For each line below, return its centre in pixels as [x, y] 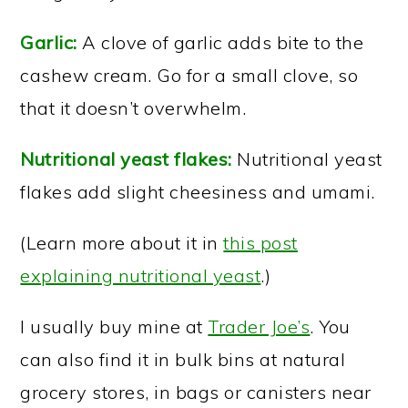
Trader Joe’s [259, 326]
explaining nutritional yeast [141, 275]
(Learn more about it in [122, 243]
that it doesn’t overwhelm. [133, 108]
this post [260, 243]
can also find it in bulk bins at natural [183, 359]
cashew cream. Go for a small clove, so [189, 75]
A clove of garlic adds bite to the [220, 42]
